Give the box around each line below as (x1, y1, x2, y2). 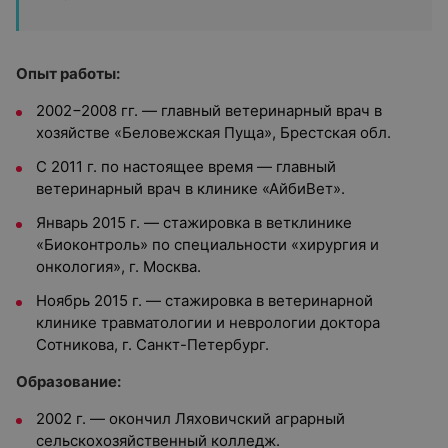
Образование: (16, 372, 121, 391)
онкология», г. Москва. (36, 257, 201, 276)
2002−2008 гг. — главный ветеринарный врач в (36, 101, 382, 120)
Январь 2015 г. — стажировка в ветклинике (36, 213, 352, 232)
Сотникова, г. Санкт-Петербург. (36, 335, 269, 354)
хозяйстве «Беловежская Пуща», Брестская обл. (36, 123, 391, 142)
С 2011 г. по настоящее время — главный (36, 157, 336, 176)
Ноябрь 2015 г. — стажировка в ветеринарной (36, 291, 373, 310)
